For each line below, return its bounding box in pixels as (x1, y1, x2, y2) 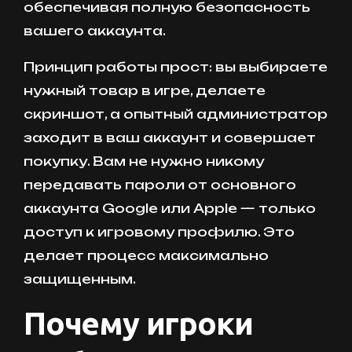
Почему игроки (24, 305, 253, 341)
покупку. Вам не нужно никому (24, 152, 264, 169)
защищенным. (24, 270, 136, 287)
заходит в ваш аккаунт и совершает (24, 129, 316, 145)
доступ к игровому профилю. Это (24, 223, 295, 240)
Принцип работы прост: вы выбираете (24, 58, 328, 75)
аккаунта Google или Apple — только (24, 200, 316, 216)
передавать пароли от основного (24, 176, 296, 192)
